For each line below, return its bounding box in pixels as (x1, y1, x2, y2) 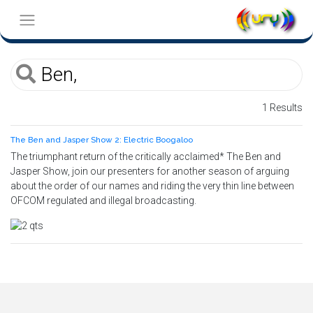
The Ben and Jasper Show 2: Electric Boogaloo (10, 135, 193, 145)
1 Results (262, 102, 303, 113)
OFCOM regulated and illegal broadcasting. (10, 195, 196, 206)
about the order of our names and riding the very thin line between (10, 180, 294, 191)
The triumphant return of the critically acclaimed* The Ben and (10, 151, 281, 162)
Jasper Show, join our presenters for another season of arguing (10, 166, 289, 177)
